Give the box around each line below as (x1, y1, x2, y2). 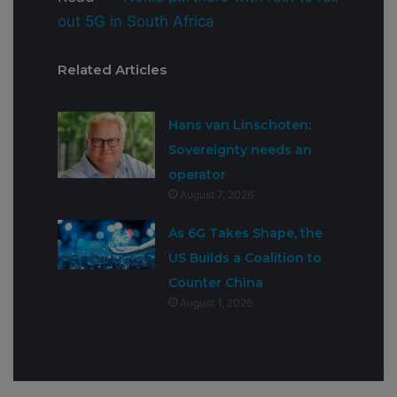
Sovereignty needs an (168, 142, 313, 159)
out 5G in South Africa (58, 12, 214, 31)
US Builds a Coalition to (168, 250, 323, 267)
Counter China (168, 275, 264, 292)
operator (168, 167, 227, 183)
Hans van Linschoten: (168, 117, 312, 134)
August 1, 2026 (180, 296, 253, 310)
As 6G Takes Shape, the (168, 225, 323, 242)
